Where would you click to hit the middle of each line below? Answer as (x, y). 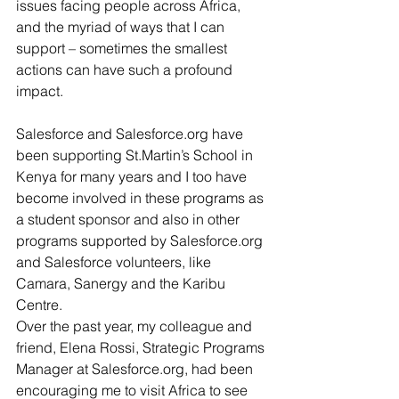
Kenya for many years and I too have (133, 176)
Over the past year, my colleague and (136, 326)
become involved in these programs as (142, 198)
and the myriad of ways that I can (122, 27)
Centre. (39, 305)
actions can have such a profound (126, 69)
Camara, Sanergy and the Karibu (122, 283)
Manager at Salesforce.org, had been (136, 369)
